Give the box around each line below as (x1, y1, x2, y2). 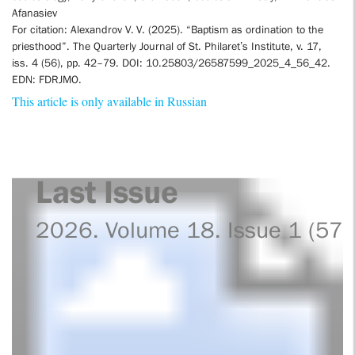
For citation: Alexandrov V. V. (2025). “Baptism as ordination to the (12, 23, 323, 36)
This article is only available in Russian (12, 94, 207, 111)
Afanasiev (12, 6, 57, 19)
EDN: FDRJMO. (12, 73, 82, 86)
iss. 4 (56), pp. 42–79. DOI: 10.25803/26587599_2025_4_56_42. (12, 56, 330, 69)
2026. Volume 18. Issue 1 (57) (36, 216, 351, 242)
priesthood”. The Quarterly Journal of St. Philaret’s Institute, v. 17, (12, 40, 322, 52)
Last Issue (36, 172, 179, 210)
